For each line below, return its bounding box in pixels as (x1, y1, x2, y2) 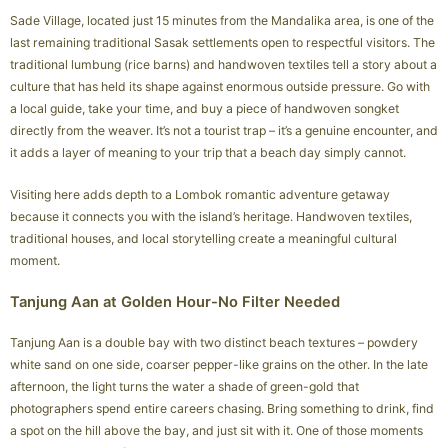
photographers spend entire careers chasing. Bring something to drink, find (10, 401, 434, 417)
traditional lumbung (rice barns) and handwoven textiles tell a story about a (10, 57, 437, 73)
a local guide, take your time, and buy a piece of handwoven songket (10, 101, 399, 117)
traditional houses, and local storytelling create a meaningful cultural (10, 231, 397, 247)
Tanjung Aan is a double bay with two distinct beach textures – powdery (10, 335, 418, 351)
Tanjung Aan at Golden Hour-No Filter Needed (10, 293, 340, 312)
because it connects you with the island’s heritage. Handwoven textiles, (10, 209, 412, 225)
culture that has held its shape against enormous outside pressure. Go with (10, 79, 430, 95)
